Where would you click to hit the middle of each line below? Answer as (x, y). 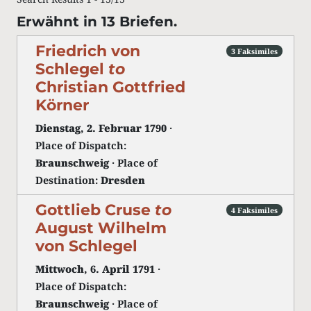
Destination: (68, 180)
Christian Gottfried (110, 87)
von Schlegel (86, 246)
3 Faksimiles (255, 51)
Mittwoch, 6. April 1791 (95, 269)
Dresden (123, 180)
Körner (62, 105)
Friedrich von (88, 51)
